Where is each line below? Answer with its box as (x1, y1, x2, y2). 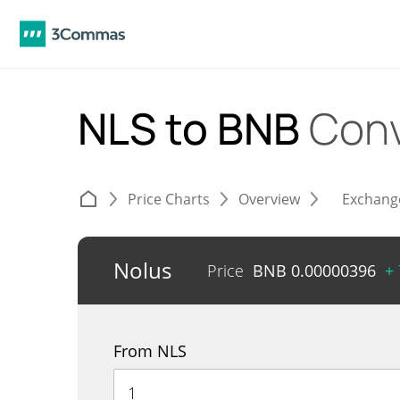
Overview (238, 189, 300, 209)
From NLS (113, 340, 187, 362)
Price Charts (128, 189, 210, 209)
